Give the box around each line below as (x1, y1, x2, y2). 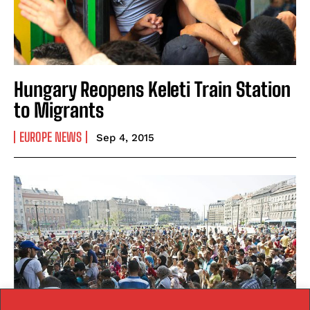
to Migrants (14, 98, 104, 122)
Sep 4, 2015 (96, 131, 154, 144)
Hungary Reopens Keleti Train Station (14, 77, 291, 101)
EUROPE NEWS (19, 129, 82, 145)
